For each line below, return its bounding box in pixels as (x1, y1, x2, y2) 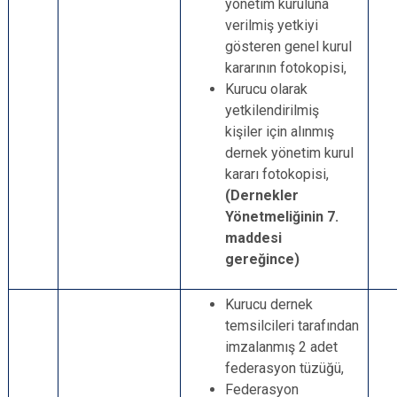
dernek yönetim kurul (225, 144, 354, 161)
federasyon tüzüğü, (225, 360, 344, 377)
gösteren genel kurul (225, 38, 352, 55)
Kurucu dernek (225, 296, 313, 313)
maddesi (225, 230, 282, 246)
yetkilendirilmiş (225, 102, 319, 119)
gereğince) (225, 251, 300, 268)
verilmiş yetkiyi (225, 17, 318, 34)
